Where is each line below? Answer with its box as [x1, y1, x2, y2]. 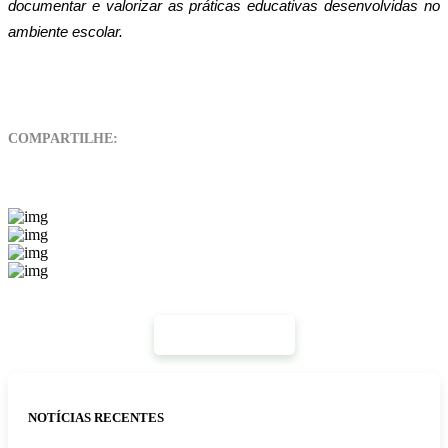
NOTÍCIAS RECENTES [28, 410, 164, 426]
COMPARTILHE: [8, 130, 118, 146]
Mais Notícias [183, 326, 265, 342]
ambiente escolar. [8, 23, 123, 40]
